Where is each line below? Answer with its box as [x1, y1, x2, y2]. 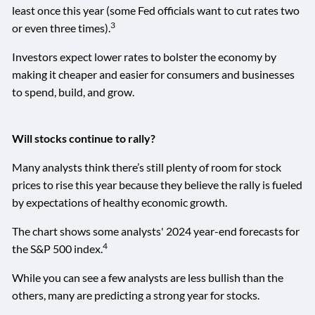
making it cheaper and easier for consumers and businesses [12, 67, 295, 81]
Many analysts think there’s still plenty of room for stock [12, 160, 282, 174]
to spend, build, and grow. [12, 84, 135, 98]
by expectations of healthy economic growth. [12, 195, 228, 209]
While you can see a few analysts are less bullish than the [12, 270, 284, 284]
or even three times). [12, 20, 111, 34]
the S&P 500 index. [12, 241, 103, 255]
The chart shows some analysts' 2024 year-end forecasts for [12, 224, 300, 238]
